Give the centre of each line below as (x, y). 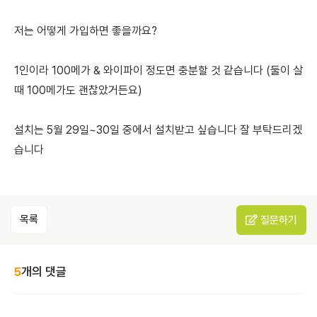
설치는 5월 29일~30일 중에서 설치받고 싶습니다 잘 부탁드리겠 (158, 130)
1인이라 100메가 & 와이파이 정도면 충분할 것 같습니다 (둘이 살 (158, 70)
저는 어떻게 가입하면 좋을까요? (86, 31)
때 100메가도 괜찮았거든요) (78, 90)
